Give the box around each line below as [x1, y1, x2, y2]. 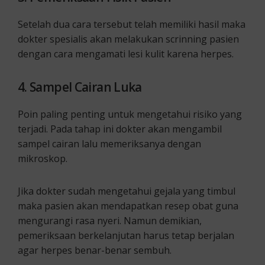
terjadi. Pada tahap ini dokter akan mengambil [18, 122, 222, 135]
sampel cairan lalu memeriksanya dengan [18, 137, 201, 150]
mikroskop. [18, 151, 67, 165]
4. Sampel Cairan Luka [18, 78, 142, 95]
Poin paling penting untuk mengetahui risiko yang [18, 107, 242, 121]
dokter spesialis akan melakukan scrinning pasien [18, 32, 239, 46]
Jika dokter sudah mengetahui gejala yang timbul [18, 184, 235, 198]
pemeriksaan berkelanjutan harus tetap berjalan [18, 228, 234, 242]
